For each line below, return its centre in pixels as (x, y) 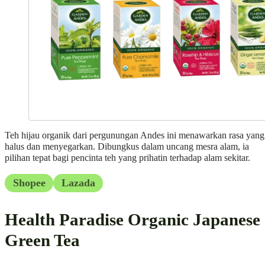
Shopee (29, 182)
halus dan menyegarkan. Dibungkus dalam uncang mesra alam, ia (127, 147)
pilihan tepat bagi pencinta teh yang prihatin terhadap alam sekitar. (127, 158)
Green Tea (42, 240)
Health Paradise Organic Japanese (132, 219)
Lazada (78, 182)
